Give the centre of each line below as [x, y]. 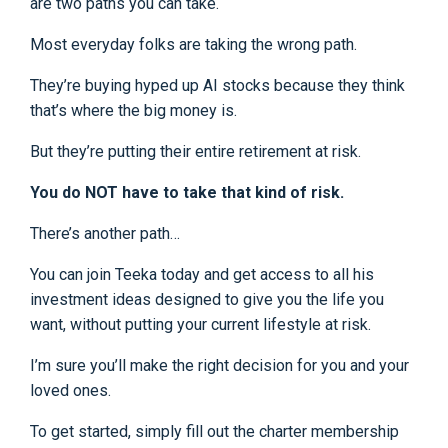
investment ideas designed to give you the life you [207, 299]
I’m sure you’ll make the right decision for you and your [219, 365]
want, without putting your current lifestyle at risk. [200, 324]
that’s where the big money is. [133, 110]
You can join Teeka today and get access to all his [202, 274]
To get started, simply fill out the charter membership [214, 431]
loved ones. [70, 390]
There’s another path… [105, 233]
